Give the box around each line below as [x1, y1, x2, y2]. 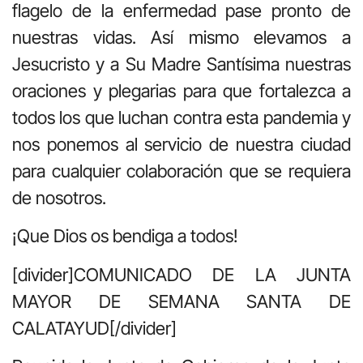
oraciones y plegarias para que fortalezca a [12, 79, 351, 101]
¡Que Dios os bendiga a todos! [12, 225, 238, 247]
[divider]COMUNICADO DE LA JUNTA [12, 263, 351, 285]
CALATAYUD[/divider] [12, 317, 177, 339]
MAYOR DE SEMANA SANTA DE [12, 290, 351, 312]
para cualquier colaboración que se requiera [12, 160, 351, 181]
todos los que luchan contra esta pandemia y [12, 106, 351, 128]
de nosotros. [12, 186, 106, 208]
